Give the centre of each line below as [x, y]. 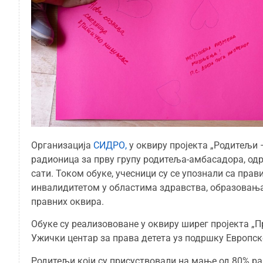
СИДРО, [110, 146]
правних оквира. [68, 202]
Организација [62, 146]
